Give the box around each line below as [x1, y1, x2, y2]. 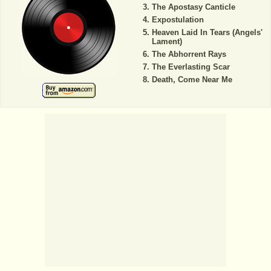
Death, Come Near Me [151, 75, 232, 85]
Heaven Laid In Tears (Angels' [151, 28, 263, 38]
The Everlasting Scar [151, 62, 230, 72]
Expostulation [151, 15, 204, 25]
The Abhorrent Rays [151, 50, 226, 59]
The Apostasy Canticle [151, 2, 235, 12]
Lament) [151, 37, 182, 47]
